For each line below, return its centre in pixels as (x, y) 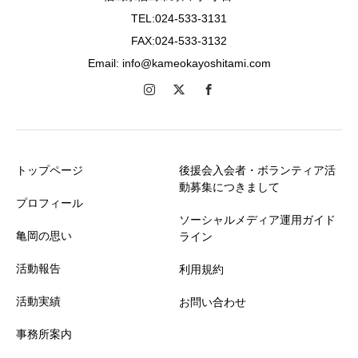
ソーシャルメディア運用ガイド (257, 220)
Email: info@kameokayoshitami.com (179, 64)
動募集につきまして (229, 187)
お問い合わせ (213, 302)
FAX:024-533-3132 (179, 41)
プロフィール (50, 203)
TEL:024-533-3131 (179, 19)
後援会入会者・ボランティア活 (257, 171)
